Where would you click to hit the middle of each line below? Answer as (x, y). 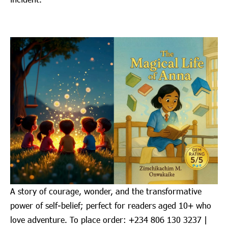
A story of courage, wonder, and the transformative (106, 191)
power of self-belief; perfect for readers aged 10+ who (111, 205)
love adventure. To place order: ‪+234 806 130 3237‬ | (109, 219)
